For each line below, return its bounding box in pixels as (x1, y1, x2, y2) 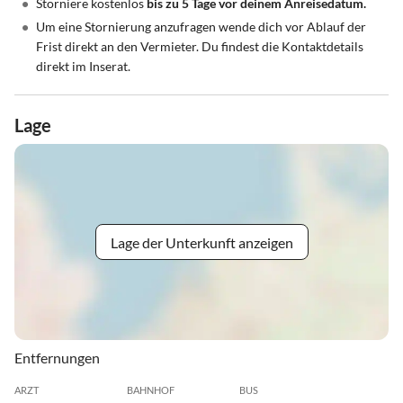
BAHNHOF (126, 384, 175, 397)
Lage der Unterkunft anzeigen (110, 233, 293, 251)
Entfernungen (14, 349, 100, 367)
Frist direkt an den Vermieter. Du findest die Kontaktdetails (36, 39, 363, 55)
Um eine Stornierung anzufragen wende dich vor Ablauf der (36, 19, 366, 35)
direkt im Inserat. (36, 58, 130, 75)
